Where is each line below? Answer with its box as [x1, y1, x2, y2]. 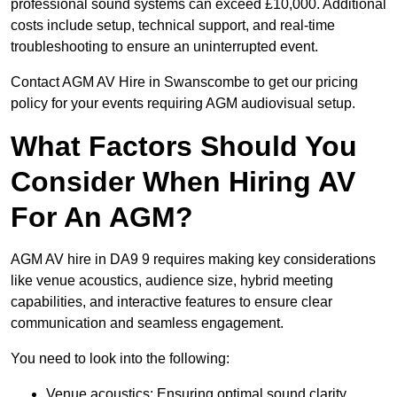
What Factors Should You [11, 130, 357, 163]
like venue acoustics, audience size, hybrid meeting [11, 273, 333, 289]
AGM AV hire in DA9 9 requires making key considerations [11, 252, 376, 268]
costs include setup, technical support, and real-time [11, 18, 335, 34]
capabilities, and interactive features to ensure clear [11, 294, 332, 310]
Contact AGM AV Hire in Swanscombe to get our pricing [11, 74, 358, 90]
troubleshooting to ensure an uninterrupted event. [11, 39, 318, 55]
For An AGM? [11, 201, 193, 234]
